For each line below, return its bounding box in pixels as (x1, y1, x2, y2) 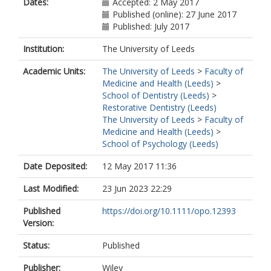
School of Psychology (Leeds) (102, 138, 218, 149)
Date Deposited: (23, 160, 87, 172)
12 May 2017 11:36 (102, 160, 177, 172)
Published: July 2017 (113, 21, 189, 32)
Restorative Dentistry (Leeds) (102, 102, 217, 113)
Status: (23, 240, 50, 251)
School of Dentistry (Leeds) (102, 90, 209, 101)
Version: (23, 217, 54, 229)
